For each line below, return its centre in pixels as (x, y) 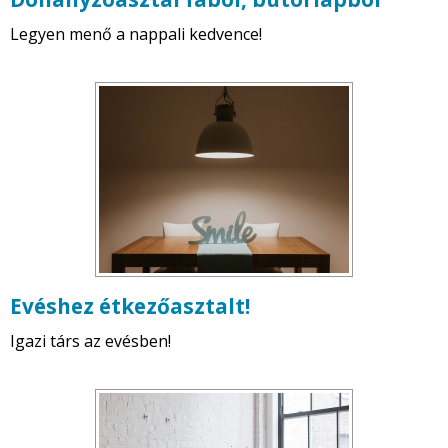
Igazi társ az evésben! (90, 341)
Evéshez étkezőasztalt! (130, 306)
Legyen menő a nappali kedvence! (136, 34)
